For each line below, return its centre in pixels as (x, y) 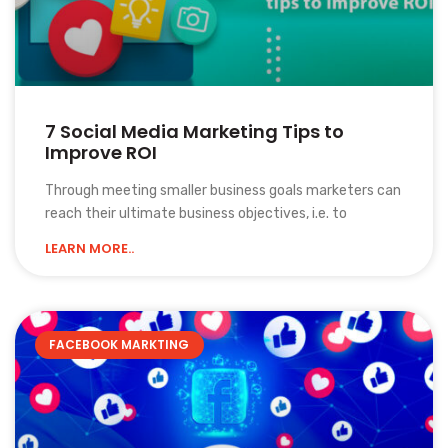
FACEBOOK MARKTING (119, 344)
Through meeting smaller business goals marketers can (223, 190)
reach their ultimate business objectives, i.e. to (196, 213)
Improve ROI (101, 152)
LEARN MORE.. (89, 248)
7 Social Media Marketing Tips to (194, 131)
